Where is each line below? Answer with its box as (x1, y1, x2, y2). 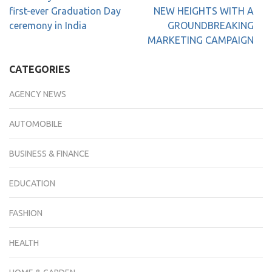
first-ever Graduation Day (9, 5, 121, 16)
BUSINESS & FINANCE (9, 149, 89, 158)
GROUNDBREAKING (168, 20, 254, 31)
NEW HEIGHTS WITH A (154, 5, 254, 16)
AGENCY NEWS (9, 89, 66, 99)
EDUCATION (9, 178, 55, 188)
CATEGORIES (9, 64, 70, 75)
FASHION (9, 208, 42, 218)
